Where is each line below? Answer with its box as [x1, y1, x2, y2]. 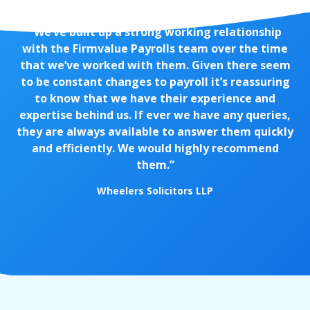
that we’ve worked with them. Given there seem [19, 57, 291, 73]
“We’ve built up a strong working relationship [28, 24, 282, 39]
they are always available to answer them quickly [17, 123, 293, 139]
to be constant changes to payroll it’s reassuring [20, 73, 290, 89]
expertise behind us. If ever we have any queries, [19, 107, 291, 122]
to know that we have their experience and [35, 90, 275, 106]
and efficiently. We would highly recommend [31, 140, 279, 156]
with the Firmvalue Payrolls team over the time [22, 40, 288, 56]
